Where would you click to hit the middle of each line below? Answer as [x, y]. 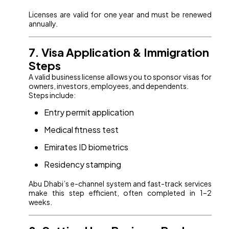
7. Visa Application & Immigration [119, 52]
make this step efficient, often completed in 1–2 [120, 193]
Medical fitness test [82, 130]
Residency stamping [83, 165]
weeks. [41, 202]
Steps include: [52, 95]
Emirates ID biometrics [86, 147]
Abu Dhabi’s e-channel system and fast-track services [120, 184]
